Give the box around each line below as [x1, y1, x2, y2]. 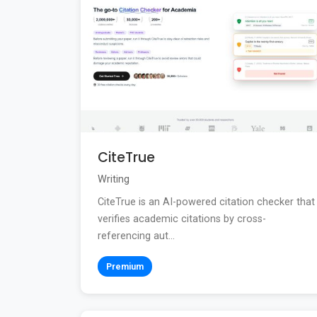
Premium [106, 261, 144, 272]
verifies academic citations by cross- [98, 213, 266, 226]
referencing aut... [98, 230, 175, 243]
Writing [98, 173, 129, 186]
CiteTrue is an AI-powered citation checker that [98, 196, 315, 209]
